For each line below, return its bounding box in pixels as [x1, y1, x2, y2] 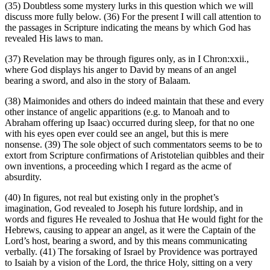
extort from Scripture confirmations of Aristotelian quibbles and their [5, 150, 264, 161]
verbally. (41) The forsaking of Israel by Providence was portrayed [5, 246, 257, 257]
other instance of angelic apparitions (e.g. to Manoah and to [5, 107, 230, 118]
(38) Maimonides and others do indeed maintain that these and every [5, 96, 264, 107]
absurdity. [5, 172, 42, 183]
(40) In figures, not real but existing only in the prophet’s [5, 192, 219, 203]
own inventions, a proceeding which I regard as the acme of [5, 161, 231, 172]
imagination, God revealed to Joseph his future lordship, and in [5, 203, 243, 214]
